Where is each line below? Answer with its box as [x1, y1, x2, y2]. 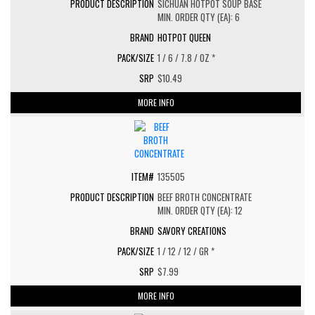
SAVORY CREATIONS [157, 224, 226, 238]
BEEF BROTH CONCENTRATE [157, 190, 252, 204]
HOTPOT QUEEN [157, 30, 211, 44]
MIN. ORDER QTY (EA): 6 [157, 10, 240, 24]
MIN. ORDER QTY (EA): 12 [157, 203, 243, 217]
